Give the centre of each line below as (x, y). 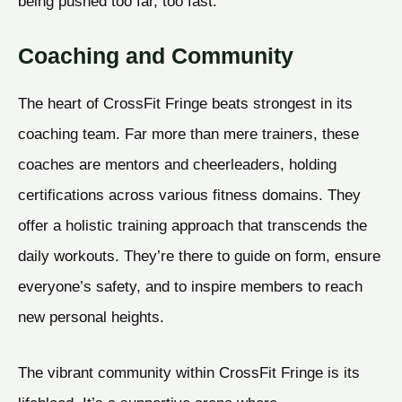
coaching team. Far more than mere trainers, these (188, 134)
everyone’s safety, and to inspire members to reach (190, 287)
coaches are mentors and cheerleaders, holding (177, 165)
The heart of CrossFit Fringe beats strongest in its (185, 104)
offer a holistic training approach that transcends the (192, 226)
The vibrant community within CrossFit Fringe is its (189, 372)
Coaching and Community (156, 56)
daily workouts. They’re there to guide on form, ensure (199, 256)
